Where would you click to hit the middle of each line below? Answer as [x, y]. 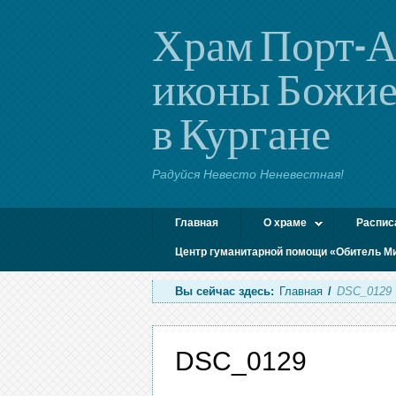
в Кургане [241, 133]
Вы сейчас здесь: [225, 291]
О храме [285, 223]
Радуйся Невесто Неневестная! [248, 174]
